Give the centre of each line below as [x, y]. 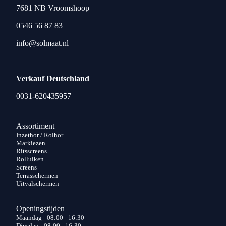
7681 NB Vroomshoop [53, 8]
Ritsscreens [32, 151]
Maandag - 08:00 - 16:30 [50, 218]
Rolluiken [30, 159]
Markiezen [31, 143]
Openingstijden [40, 209]
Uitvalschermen [38, 183]
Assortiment [35, 126]
